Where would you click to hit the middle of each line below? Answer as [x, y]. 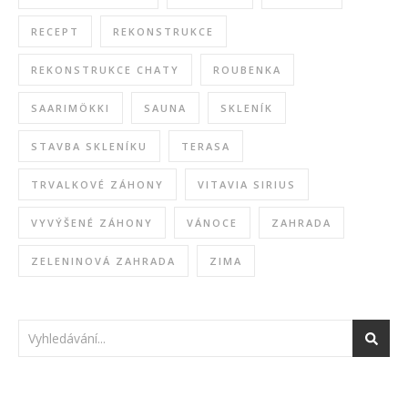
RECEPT [55, 31]
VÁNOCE [212, 222]
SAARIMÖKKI [71, 107]
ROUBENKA [247, 69]
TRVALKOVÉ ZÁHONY [97, 184]
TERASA [206, 146]
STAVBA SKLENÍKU [89, 146]
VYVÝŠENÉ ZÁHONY [92, 222]
